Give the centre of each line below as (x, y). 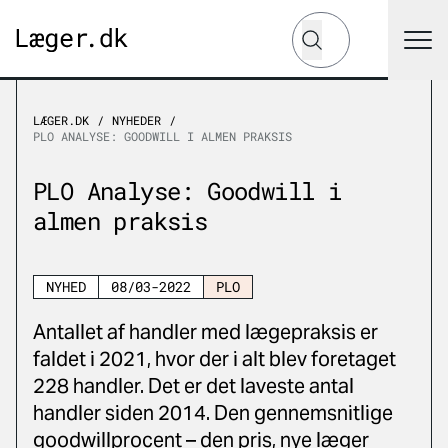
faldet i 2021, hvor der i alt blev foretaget (214, 359)
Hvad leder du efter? (366, 21)
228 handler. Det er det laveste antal (193, 386)
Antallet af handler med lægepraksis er (205, 332)
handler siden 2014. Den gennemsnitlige (213, 413)
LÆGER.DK (61, 120)
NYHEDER (136, 120)
